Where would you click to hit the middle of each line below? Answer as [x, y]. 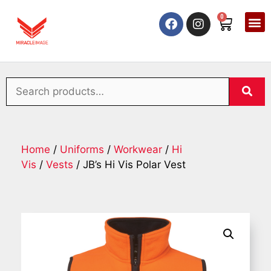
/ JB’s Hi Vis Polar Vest [129, 165]
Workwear [138, 150]
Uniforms [82, 150]
